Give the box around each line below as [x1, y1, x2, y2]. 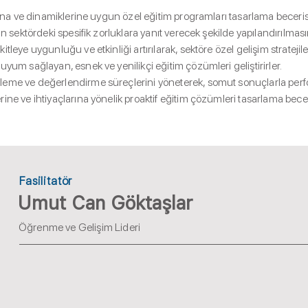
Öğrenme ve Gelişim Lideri [19, 221, 140, 234]
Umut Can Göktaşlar [18, 192, 192, 214]
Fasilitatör [19, 174, 73, 188]
